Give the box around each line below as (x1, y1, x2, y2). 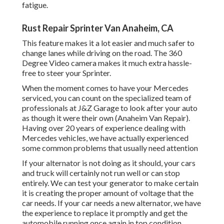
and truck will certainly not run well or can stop (22, 168, 180, 178)
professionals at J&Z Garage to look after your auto (22, 103, 197, 113)
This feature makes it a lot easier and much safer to (22, 38, 194, 48)
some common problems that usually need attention (22, 143, 198, 153)
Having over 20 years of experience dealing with (22, 123, 185, 133)
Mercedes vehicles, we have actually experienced (22, 133, 188, 143)
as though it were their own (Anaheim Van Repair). (22, 113, 190, 123)
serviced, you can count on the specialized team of (22, 93, 191, 103)
